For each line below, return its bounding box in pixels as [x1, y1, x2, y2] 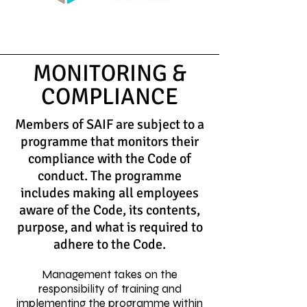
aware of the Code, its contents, [19, 201, 200, 219]
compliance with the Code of [28, 150, 191, 167]
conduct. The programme [38, 167, 182, 184]
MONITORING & [33, 59, 186, 88]
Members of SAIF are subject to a [15, 116, 204, 133]
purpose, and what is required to [16, 219, 203, 236]
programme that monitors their [21, 133, 199, 150]
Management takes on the [42, 267, 177, 282]
